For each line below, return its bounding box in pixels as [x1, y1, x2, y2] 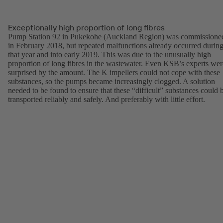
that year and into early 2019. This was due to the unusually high [8, 50, 211, 59]
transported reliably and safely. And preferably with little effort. [8, 95, 205, 104]
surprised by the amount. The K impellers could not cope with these [8, 68, 220, 77]
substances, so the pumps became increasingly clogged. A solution [8, 77, 215, 86]
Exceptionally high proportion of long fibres [8, 22, 165, 33]
